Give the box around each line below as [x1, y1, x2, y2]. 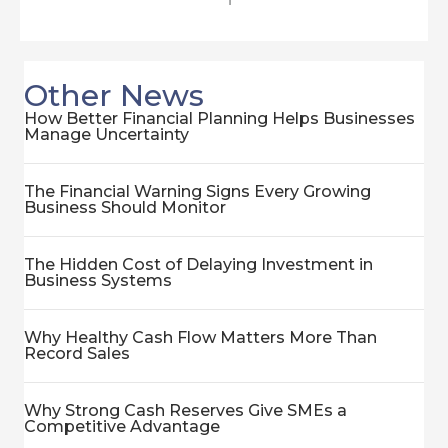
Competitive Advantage [24, 417, 220, 436]
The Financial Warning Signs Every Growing [24, 182, 371, 201]
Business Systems [24, 271, 172, 290]
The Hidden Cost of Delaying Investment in [24, 255, 373, 274]
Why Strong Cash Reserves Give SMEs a [24, 401, 347, 420]
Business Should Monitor [24, 198, 226, 217]
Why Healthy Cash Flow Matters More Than [24, 328, 377, 347]
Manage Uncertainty [24, 125, 189, 144]
